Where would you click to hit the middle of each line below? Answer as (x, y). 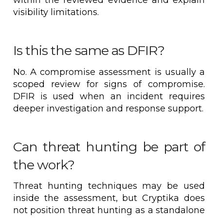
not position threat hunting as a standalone (109, 210)
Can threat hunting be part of (109, 146)
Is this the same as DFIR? (89, 51)
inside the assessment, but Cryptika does (109, 198)
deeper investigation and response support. (108, 108)
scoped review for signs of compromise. (109, 84)
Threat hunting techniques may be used (109, 186)
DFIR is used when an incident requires (109, 96)
